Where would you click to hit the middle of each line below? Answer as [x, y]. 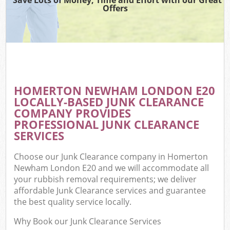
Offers [115, 8]
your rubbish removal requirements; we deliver [106, 179]
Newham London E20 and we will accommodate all [112, 168]
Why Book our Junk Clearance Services [88, 222]
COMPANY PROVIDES [73, 113]
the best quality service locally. [73, 202]
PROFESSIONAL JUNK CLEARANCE [107, 124]
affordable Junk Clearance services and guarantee [110, 191]
